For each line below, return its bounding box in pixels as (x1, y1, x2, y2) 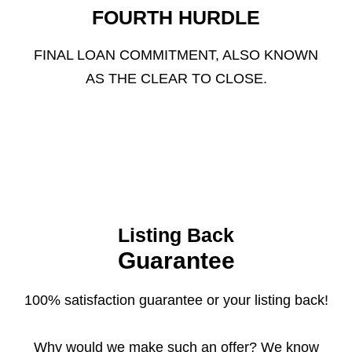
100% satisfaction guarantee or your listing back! (24, 292, 328, 308)
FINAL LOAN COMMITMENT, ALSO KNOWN (34, 47, 318, 63)
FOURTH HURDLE (92, 6, 260, 28)
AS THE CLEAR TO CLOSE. (85, 71, 267, 86)
